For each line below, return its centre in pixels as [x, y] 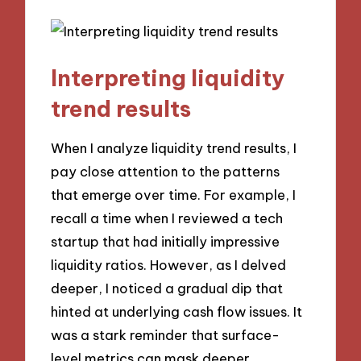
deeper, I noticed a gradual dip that [167, 288]
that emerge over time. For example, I [174, 195]
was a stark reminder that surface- [166, 335]
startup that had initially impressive [166, 242]
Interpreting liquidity [168, 77]
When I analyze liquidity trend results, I [174, 148]
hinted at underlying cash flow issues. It [177, 312]
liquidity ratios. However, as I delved [169, 265]
